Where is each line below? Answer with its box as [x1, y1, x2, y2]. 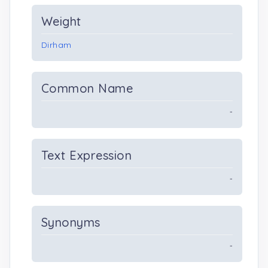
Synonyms [41, 215, 100, 230]
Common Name [41, 81, 133, 96]
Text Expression [41, 148, 132, 163]
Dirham [41, 39, 72, 50]
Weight [41, 14, 81, 29]
